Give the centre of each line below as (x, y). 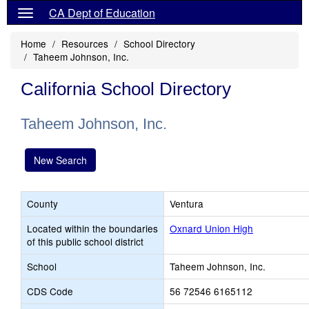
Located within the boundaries (92, 228)
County (42, 203)
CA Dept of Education (102, 13)
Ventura (187, 203)
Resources (85, 43)
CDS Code (50, 291)
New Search (60, 160)
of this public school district (85, 241)
